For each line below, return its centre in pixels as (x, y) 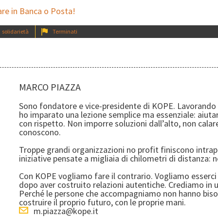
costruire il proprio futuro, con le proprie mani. (102, 202)
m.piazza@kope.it (66, 211)
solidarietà (15, 32)
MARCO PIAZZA (50, 87)
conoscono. (40, 132)
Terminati (65, 32)
